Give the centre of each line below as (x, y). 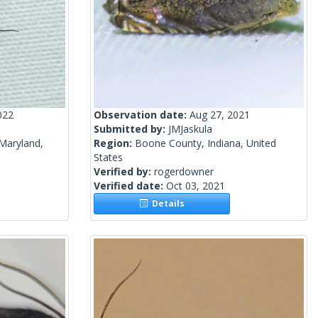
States (108, 158)
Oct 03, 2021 (196, 186)
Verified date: (130, 186)
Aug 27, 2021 (220, 115)
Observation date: (142, 115)
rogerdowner (184, 172)
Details (166, 204)
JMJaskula (190, 129)
